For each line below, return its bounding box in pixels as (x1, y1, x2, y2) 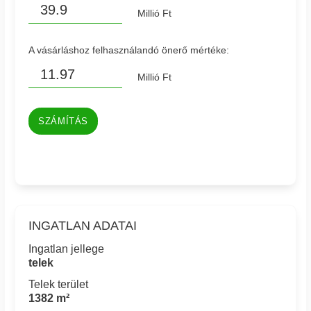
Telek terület (28, 278, 89, 290)
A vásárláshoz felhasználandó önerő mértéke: (28, 44, 230, 56)
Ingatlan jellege (28, 243, 105, 255)
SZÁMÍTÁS (38, 116, 89, 126)
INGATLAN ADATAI (28, 219, 137, 233)
